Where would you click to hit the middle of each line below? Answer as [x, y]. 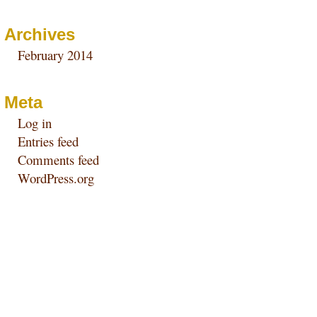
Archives [40, 34]
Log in [35, 123]
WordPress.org [56, 178]
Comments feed [59, 160]
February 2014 [56, 55]
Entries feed [48, 142]
